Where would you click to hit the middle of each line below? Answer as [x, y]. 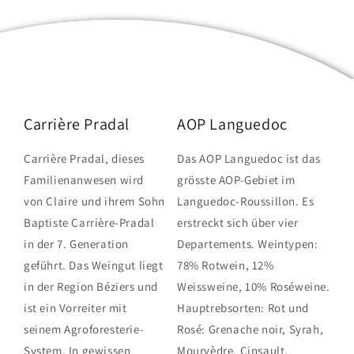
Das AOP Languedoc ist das [249, 158]
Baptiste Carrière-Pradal [89, 222]
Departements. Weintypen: [248, 243]
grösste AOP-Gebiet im [236, 179]
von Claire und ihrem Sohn [95, 201]
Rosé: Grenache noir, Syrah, [250, 329]
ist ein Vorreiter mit [75, 307]
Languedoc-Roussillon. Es [246, 201]
